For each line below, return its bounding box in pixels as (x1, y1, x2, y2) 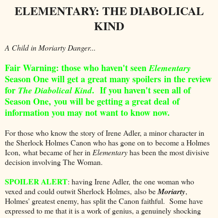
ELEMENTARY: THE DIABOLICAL (14, 1, 204, 19)
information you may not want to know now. (5, 106, 170, 119)
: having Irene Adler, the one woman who (68, 176, 194, 186)
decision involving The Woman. (5, 156, 105, 167)
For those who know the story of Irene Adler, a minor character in (5, 127, 204, 138)
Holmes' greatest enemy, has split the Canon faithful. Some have (5, 195, 203, 206)
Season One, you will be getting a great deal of (5, 94, 180, 108)
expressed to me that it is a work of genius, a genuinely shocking (5, 205, 201, 216)
